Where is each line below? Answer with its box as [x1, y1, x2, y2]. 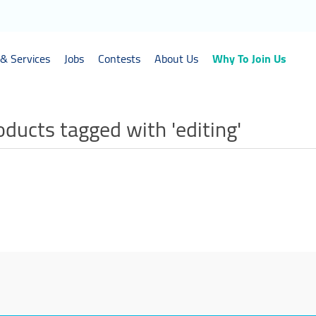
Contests [98, 48, 140, 69]
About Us [154, 48, 198, 69]
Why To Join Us [212, 48, 286, 69]
